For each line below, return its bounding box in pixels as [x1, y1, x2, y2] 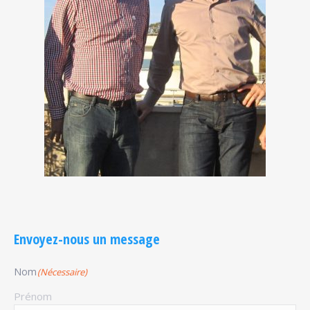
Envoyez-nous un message [14, 229, 160, 248]
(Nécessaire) [37, 265, 87, 278]
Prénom [14, 289, 52, 303]
